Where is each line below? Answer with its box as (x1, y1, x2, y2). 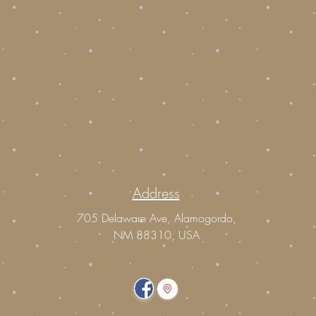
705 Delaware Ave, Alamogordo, (76, 210, 236, 226)
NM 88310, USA (113, 227, 200, 243)
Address (132, 183, 180, 202)
